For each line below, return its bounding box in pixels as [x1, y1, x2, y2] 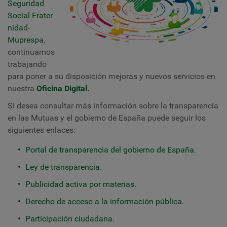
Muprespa [8, 35, 44, 45]
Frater [32, 11, 53, 20]
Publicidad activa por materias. [25, 179, 136, 189]
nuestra [8, 84, 36, 93]
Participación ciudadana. [25, 214, 115, 223]
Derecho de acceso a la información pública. [25, 197, 184, 206]
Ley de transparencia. [25, 162, 102, 172]
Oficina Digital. [36, 84, 90, 93]
